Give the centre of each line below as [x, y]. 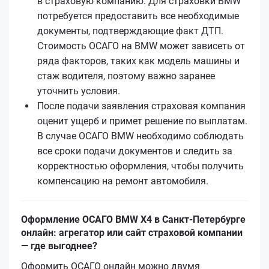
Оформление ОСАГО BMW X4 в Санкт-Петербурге [133, 219]
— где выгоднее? [59, 246]
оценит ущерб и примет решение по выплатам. [142, 121]
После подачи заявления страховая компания [141, 106]
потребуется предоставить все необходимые [138, 16]
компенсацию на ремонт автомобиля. [123, 181]
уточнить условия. [79, 91]
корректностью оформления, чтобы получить [141, 166]
